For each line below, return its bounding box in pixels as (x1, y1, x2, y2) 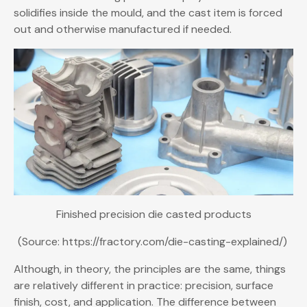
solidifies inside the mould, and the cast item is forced (14, 5, 282, 21)
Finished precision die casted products (56, 207, 251, 222)
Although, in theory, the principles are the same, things (14, 262, 286, 277)
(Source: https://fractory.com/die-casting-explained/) (17, 234, 290, 249)
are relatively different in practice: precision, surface (14, 278, 273, 293)
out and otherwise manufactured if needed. (14, 22, 234, 37)
